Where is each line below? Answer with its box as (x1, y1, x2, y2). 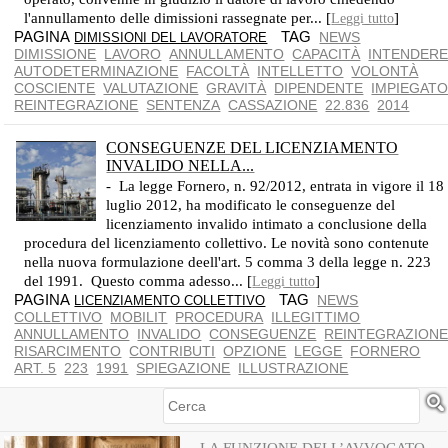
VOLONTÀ (351, 63, 419, 79)
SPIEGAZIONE (136, 360, 231, 376)
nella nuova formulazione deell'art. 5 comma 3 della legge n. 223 (24, 254, 432, 270)
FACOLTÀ (186, 63, 250, 79)
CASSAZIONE (228, 97, 318, 113)
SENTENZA (146, 97, 221, 113)
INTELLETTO (257, 63, 344, 79)
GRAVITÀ (206, 80, 267, 96)
